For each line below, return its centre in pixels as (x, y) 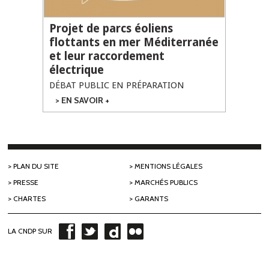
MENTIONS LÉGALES (169, 166)
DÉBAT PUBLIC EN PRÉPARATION (116, 86)
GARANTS (152, 198)
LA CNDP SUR (30, 231)
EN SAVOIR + (85, 101)
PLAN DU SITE (36, 166)
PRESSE (26, 182)
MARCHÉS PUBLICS (166, 182)
